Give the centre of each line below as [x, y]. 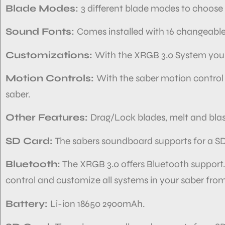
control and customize [53, 180]
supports [173, 141]
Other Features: [48, 118]
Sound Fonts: [41, 32]
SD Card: [29, 141]
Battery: [28, 203]
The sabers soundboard [104, 141]
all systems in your [141, 180]
